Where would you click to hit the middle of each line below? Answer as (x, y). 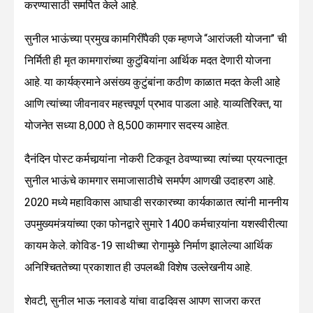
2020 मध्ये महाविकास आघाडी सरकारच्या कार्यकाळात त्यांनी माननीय (156, 203)
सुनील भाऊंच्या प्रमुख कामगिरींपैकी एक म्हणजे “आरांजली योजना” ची (156, 39)
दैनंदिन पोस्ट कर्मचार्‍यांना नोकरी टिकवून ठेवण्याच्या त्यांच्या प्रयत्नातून (156, 159)
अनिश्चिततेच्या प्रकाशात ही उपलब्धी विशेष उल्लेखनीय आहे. (138, 268)
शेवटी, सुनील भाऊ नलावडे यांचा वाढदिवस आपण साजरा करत (143, 301)
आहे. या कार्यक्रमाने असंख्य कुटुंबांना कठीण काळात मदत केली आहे (152, 82)
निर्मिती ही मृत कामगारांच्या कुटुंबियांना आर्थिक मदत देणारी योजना (148, 61)
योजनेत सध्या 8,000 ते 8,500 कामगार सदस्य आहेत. (127, 126)
